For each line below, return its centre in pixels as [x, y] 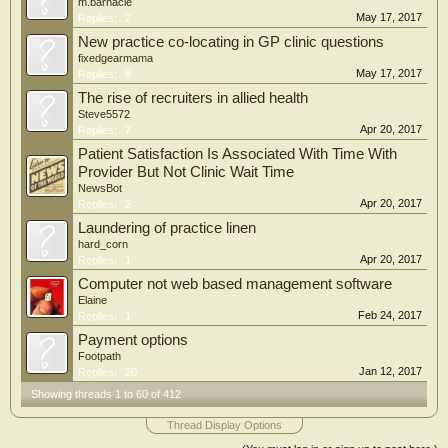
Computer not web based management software [235, 284]
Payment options [133, 340]
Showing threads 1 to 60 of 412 [106, 394]
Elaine [92, 300]
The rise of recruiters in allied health [193, 98]
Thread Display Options [224, 425]
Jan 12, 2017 [390, 371]
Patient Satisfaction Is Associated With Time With [237, 154]
